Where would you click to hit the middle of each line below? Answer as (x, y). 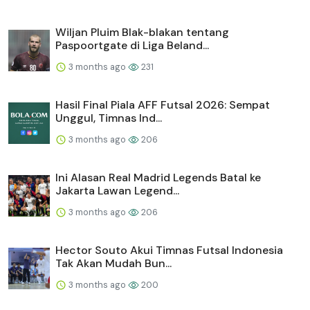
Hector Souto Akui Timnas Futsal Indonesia (169, 250)
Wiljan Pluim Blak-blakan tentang (142, 32)
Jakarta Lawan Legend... (117, 190)
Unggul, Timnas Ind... (109, 118)
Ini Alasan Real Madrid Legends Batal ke (158, 177)
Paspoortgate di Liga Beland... (132, 45)
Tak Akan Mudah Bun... (113, 263)
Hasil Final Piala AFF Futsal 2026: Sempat (163, 104)
